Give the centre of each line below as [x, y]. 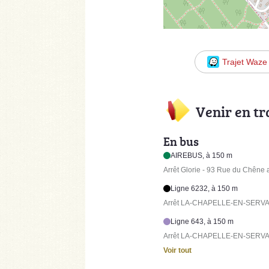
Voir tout [177, 250]
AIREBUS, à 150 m [202, 155]
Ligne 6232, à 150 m [204, 188]
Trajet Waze [245, 62]
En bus [181, 141]
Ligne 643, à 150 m [202, 221]
